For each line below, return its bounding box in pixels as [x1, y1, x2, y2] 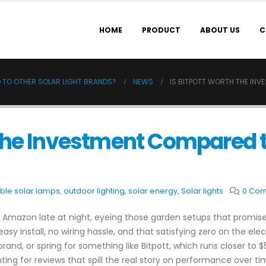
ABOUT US [200, 25, 240, 35]
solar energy [128, 186, 178, 196]
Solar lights [180, 186, 223, 196]
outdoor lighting [63, 186, 125, 196]
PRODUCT [142, 25, 180, 35]
